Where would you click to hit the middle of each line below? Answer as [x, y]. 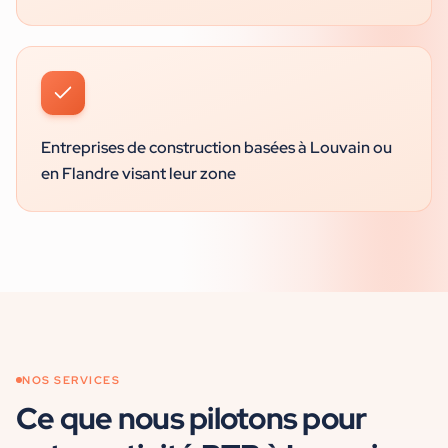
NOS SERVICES [71, 380]
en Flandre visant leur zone [138, 173]
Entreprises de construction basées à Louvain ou [216, 147]
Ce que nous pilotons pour [191, 418]
